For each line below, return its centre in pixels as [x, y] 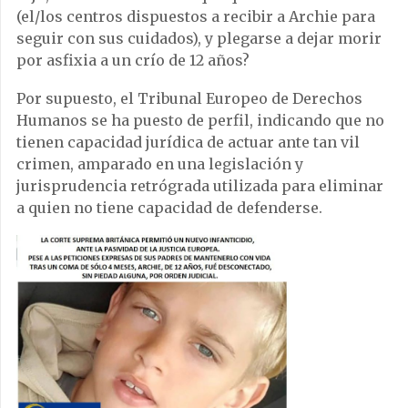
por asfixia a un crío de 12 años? [133, 60]
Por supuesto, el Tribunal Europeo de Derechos [189, 98]
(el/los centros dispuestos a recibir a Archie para [196, 16]
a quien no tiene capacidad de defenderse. [169, 207]
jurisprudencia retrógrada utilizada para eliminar [200, 185]
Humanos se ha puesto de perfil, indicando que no [200, 120]
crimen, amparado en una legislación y [160, 163]
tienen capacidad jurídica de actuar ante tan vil [188, 142]
